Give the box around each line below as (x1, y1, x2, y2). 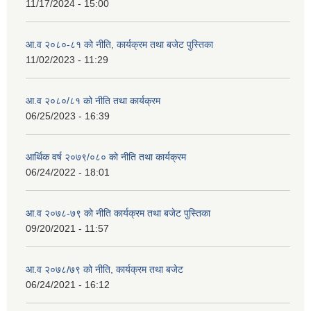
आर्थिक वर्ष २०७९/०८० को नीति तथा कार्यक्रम (26, 151, 186, 163)
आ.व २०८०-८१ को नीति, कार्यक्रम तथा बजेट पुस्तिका (26, 39, 213, 51)
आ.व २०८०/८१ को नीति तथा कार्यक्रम (26, 95, 160, 107)
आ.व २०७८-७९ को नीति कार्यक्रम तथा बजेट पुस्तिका (26, 208, 210, 219)
